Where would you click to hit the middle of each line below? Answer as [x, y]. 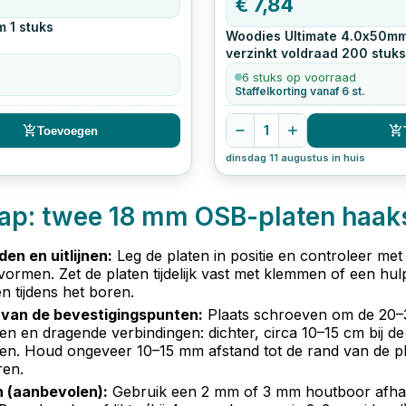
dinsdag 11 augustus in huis [295, 158]
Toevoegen [68, 130]
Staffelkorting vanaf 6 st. [300, 92]
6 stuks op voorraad [299, 77]
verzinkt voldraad [281, 53]
